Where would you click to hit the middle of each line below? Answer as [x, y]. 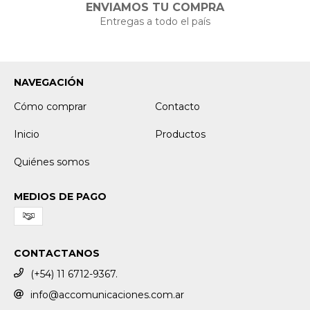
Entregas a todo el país [155, 21]
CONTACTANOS [57, 253]
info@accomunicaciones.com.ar [107, 295]
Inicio [27, 134]
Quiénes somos [52, 162]
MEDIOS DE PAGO [60, 196]
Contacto [177, 106]
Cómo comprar [50, 106]
